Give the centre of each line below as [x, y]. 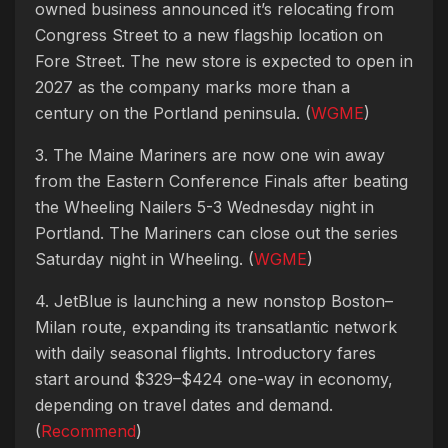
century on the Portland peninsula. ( [173, 113]
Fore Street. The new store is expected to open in [224, 61]
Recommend [88, 431]
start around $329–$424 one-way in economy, [214, 379]
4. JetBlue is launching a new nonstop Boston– [214, 301]
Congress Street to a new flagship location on [209, 35]
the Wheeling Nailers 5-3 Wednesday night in [204, 207]
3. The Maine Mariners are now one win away [210, 155]
